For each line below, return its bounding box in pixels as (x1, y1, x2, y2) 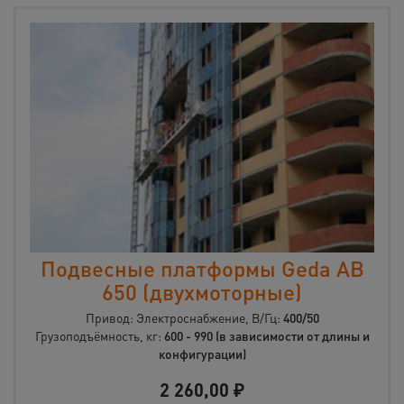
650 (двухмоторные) (102, 278, 302, 307)
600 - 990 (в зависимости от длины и (163, 327, 370, 344)
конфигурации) (158, 345, 246, 363)
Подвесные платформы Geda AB (40, 254, 364, 283)
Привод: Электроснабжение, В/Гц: (85, 309, 283, 326)
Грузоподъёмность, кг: (34, 327, 164, 344)
